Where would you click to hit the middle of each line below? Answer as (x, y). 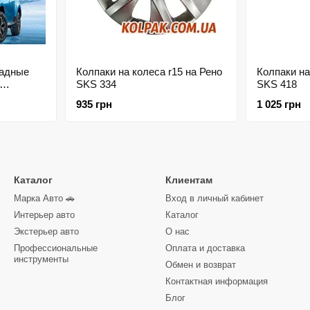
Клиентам (189, 180)
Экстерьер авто (46, 231)
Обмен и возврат (201, 265)
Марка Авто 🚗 (44, 198)
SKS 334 (96, 84)
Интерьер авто (44, 215)
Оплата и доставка (205, 248)
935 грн (94, 104)
